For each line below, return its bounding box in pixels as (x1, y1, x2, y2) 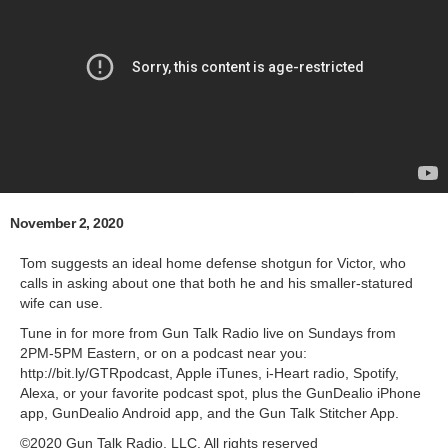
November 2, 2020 (10, 214, 123, 231)
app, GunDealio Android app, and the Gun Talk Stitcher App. (20, 404, 399, 421)
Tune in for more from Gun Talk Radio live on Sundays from (20, 324, 396, 341)
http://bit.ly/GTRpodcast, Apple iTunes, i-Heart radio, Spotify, (20, 364, 399, 381)
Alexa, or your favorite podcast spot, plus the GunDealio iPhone (20, 384, 421, 401)
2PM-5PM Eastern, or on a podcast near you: (20, 344, 307, 361)
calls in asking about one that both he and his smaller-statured (20, 274, 413, 291)
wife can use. (20, 294, 103, 311)
